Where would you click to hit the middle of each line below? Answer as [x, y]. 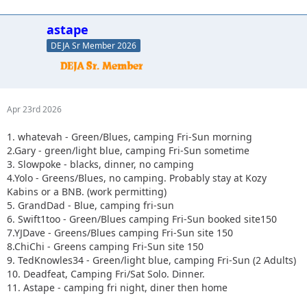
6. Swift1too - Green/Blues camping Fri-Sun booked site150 [142, 219]
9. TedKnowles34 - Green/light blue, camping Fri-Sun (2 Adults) [151, 260]
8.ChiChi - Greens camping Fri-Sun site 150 [105, 246]
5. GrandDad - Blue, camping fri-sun [90, 205]
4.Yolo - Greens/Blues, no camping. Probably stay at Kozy [137, 177]
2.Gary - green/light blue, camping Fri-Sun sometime [128, 150]
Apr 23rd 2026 [34, 109]
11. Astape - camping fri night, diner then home [117, 287]
